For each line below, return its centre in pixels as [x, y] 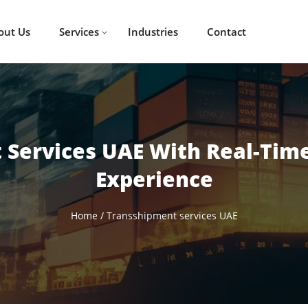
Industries [153, 32]
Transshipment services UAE [172, 215]
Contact [226, 32]
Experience [154, 179]
